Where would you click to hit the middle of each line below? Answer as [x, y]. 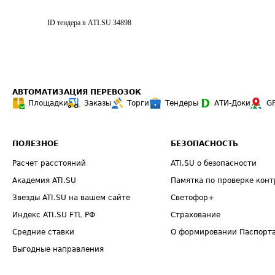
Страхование [196, 215]
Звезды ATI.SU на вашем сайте [71, 198]
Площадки [48, 103]
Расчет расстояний [49, 163]
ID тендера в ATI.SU [79, 23]
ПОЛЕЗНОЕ [35, 144]
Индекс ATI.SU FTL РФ [54, 215]
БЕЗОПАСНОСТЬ [205, 144]
